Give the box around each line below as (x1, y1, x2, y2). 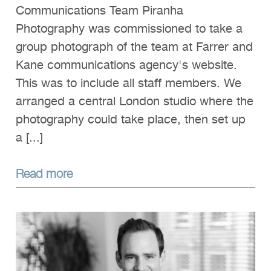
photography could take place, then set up (16, 109, 246, 129)
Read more (16, 163, 73, 181)
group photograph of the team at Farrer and (16, 37, 253, 57)
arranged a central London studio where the (16, 91, 253, 111)
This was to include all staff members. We (16, 73, 241, 93)
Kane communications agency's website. (16, 55, 241, 75)
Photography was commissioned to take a (16, 19, 243, 39)
